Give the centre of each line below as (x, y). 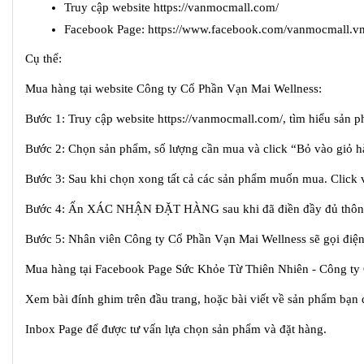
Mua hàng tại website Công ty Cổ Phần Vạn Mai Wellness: (173, 89)
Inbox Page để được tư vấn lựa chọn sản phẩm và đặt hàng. (176, 329)
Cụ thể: (43, 58)
